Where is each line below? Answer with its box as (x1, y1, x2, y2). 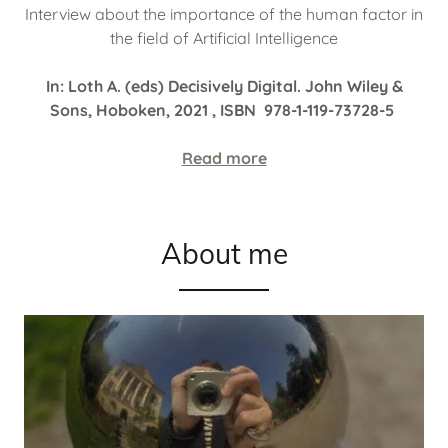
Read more (181, 148, 267, 169)
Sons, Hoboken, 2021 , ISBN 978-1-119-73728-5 (50, 100, 398, 121)
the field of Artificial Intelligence (110, 28, 338, 49)
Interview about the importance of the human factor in (25, 4, 423, 25)
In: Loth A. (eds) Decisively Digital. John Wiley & (45, 76, 403, 97)
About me (160, 236, 288, 272)
